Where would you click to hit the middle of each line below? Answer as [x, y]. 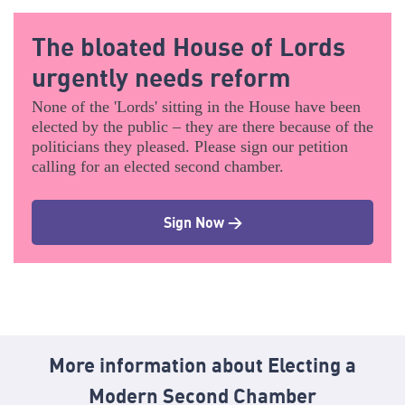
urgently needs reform [161, 76]
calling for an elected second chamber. [158, 166]
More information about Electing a [202, 365]
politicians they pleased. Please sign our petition [190, 146]
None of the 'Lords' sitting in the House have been [196, 106]
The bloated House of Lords [188, 46]
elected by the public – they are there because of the [202, 126]
